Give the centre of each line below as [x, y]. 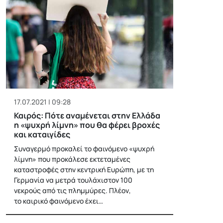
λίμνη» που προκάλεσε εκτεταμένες [72, 159]
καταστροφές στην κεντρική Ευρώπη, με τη [84, 169]
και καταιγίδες [42, 134]
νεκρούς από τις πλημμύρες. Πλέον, [72, 190]
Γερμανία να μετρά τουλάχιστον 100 [73, 180]
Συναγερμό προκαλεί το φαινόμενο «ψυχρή [84, 148]
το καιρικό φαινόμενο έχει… [58, 201]
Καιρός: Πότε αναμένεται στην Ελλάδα [87, 115]
